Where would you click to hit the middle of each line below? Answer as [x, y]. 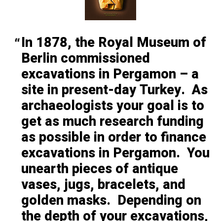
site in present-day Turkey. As [114, 90]
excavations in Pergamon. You [115, 153]
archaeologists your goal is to [112, 106]
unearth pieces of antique [99, 169]
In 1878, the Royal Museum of [113, 43]
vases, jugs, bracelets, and [103, 185]
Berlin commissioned [85, 59]
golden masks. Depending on [111, 201]
